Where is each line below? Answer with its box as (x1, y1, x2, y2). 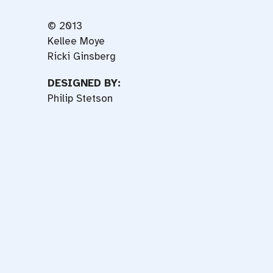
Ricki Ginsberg (48, 50, 116, 63)
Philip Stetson (48, 92, 113, 105)
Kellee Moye (48, 35, 105, 48)
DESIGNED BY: (48, 77, 121, 90)
